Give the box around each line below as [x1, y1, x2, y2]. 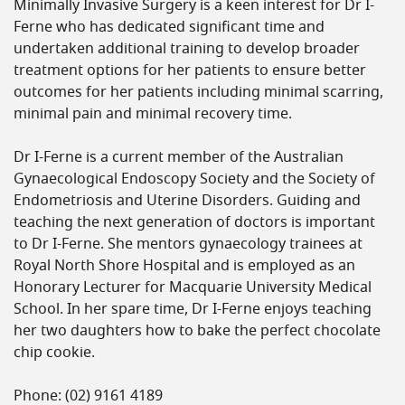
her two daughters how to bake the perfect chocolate [14, 324, 381, 338]
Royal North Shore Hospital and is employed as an [14, 259, 355, 273]
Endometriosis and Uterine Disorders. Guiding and [14, 193, 361, 208]
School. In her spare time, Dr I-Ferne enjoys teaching [14, 302, 372, 316]
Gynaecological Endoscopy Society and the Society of [14, 172, 375, 186]
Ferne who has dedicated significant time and [14, 20, 325, 34]
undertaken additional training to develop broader [14, 42, 360, 56]
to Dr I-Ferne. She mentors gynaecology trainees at [14, 237, 363, 251]
